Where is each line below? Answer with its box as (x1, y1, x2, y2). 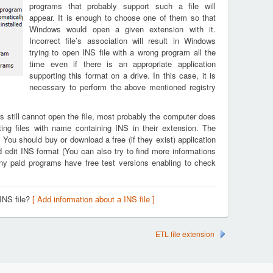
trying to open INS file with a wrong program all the (29, 46, 216, 58)
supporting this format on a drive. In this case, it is (29, 69, 216, 81)
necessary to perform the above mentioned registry (29, 81, 216, 93)
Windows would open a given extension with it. (29, 23, 216, 35)
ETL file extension (155, 229, 214, 239)
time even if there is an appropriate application (29, 58, 216, 69)
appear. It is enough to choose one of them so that (29, 12, 216, 23)
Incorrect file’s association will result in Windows (29, 35, 216, 46)
